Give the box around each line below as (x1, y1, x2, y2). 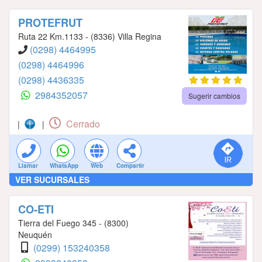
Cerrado (64, 116, 100, 130)
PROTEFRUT (18, 15, 82, 30)
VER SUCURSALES (15, 173, 89, 185)
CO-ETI (18, 201, 54, 217)
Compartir (116, 161, 144, 170)
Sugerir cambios (188, 90, 240, 101)
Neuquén (18, 228, 52, 240)
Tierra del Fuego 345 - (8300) (18, 216, 129, 229)
